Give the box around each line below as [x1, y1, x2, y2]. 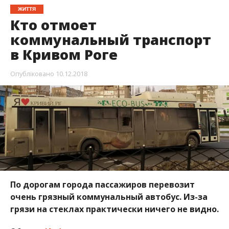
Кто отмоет [10, 15, 97, 35]
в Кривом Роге [10, 45, 118, 64]
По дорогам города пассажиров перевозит [10, 178, 195, 190]
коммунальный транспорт [10, 30, 211, 50]
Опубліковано [10, 69, 54, 79]
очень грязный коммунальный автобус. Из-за [10, 191, 208, 202]
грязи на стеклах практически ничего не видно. [10, 203, 219, 215]
